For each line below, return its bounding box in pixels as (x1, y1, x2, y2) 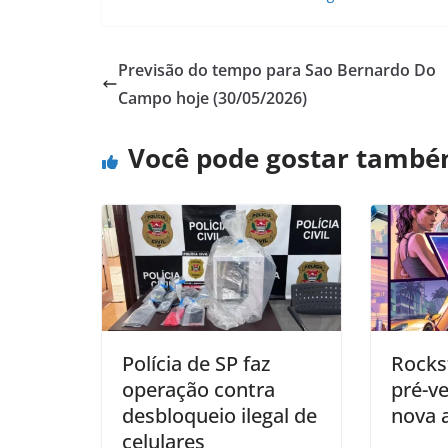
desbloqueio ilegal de (122, 401, 317, 429)
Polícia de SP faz (122, 349, 270, 377)
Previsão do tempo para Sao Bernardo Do (118, 59, 436, 82)
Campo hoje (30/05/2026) (118, 87, 307, 110)
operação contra (122, 375, 275, 403)
